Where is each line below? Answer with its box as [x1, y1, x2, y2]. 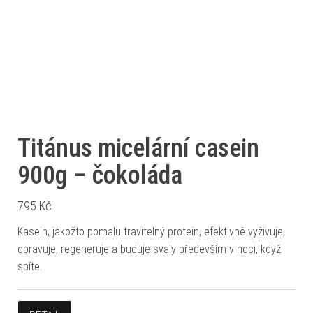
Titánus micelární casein [17, 133, 259, 163]
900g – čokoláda [17, 160, 182, 190]
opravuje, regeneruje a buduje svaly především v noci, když [17, 242, 281, 256]
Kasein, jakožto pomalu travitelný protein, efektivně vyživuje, [17, 224, 285, 238]
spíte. [17, 259, 45, 273]
